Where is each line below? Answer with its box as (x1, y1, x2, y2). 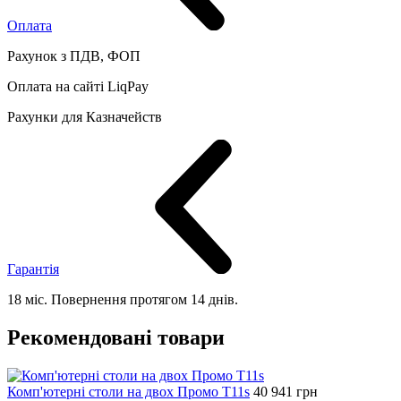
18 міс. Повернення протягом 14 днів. (7, 291, 238, 307)
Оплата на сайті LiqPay (7, 78, 149, 94)
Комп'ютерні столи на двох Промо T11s (7, 383, 250, 399)
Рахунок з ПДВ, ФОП (7, 47, 141, 64)
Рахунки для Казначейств (7, 108, 162, 124)
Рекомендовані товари (7, 325, 225, 349)
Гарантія (7, 260, 59, 277)
